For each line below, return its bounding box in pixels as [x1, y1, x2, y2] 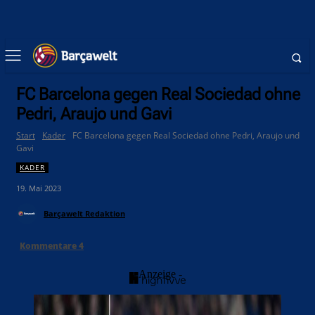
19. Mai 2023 [16, 183, 61, 194]
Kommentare [20, 240, 79, 252]
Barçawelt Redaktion [44, 208, 125, 219]
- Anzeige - [133, 268, 182, 281]
